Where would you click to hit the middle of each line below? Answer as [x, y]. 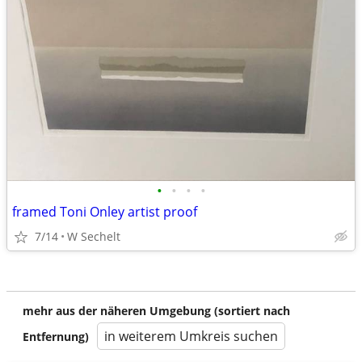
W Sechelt [94, 236]
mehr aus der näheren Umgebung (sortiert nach [156, 311]
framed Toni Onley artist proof [105, 212]
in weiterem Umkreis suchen [191, 336]
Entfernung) [56, 337]
